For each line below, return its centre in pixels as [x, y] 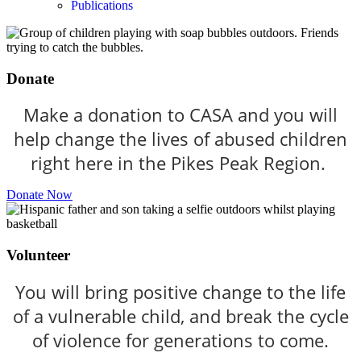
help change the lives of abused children [180, 139]
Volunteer [38, 255]
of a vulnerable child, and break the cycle [180, 315]
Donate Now [39, 195]
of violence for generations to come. [180, 340]
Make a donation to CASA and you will [180, 115]
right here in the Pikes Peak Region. [180, 163]
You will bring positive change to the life [180, 291]
